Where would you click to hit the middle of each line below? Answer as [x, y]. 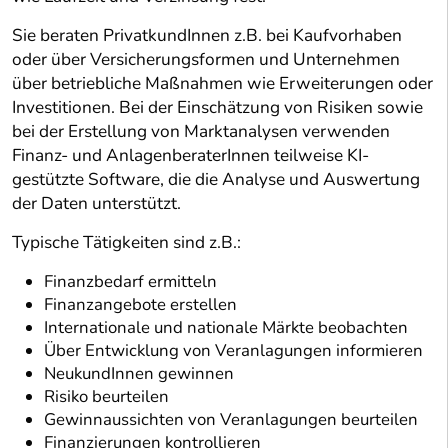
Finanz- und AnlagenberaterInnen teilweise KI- [190, 156]
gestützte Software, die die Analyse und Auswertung [216, 180]
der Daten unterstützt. [96, 204]
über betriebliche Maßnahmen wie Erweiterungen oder [222, 84]
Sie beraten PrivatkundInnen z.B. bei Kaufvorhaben [207, 36]
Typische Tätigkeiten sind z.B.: [126, 243]
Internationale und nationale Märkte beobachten [226, 328]
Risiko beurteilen [106, 397]
